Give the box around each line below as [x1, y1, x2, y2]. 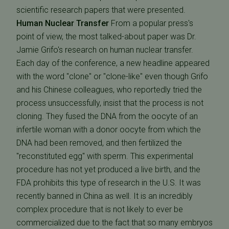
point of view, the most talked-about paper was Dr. [16, 32, 196, 41]
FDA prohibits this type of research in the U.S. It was [16, 178, 201, 188]
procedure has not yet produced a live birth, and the [16, 165, 200, 174]
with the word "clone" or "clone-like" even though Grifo [16, 72, 208, 81]
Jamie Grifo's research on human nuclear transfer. [16, 45, 193, 55]
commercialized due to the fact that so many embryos [16, 218, 213, 227]
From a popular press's [109, 18, 193, 28]
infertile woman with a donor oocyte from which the [16, 125, 201, 134]
